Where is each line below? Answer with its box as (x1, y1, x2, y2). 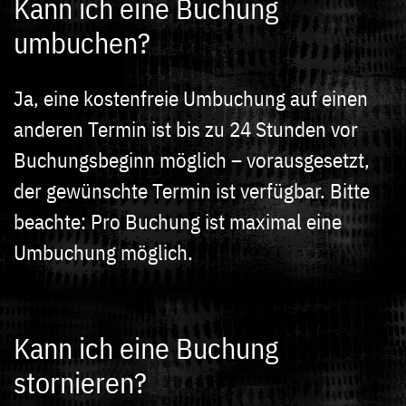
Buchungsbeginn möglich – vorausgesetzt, (14, 145, 370, 173)
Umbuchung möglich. (14, 237, 193, 266)
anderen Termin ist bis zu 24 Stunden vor (14, 114, 358, 142)
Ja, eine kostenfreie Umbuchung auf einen (14, 83, 368, 111)
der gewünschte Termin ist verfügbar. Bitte (14, 176, 370, 204)
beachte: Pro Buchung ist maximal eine (14, 207, 342, 235)
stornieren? (14, 362, 147, 401)
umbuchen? (14, 23, 150, 62)
